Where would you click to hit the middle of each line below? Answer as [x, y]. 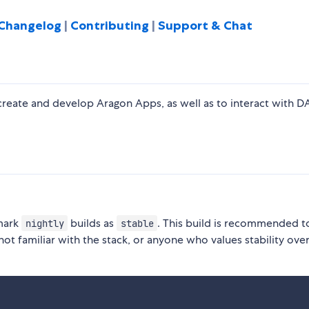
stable [137, 223]
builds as [92, 223]
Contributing [111, 25]
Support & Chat [205, 25]
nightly [44, 223]
